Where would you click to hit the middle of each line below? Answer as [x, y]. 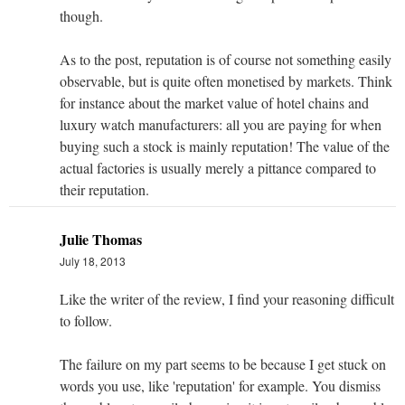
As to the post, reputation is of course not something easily [226, 59]
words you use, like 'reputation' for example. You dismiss [220, 385]
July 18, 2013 [93, 260]
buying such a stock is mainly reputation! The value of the [225, 146]
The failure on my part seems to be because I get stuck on [223, 363]
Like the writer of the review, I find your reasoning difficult [227, 298]
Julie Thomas [101, 239]
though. [81, 15]
